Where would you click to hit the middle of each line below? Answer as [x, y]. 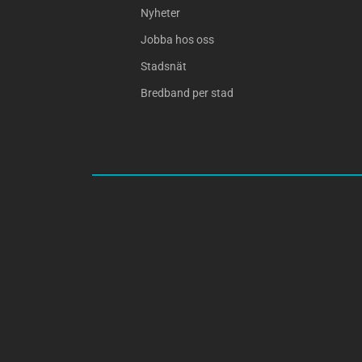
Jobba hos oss [177, 40]
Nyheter [160, 13]
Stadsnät [163, 67]
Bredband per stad [187, 93]
